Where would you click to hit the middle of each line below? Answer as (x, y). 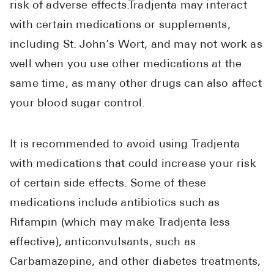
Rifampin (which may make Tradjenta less (120, 223)
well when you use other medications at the (126, 65)
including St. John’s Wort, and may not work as (136, 45)
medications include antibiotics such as (115, 204)
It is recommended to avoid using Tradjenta (125, 145)
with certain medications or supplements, (120, 26)
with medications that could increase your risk (133, 165)
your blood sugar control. (78, 104)
